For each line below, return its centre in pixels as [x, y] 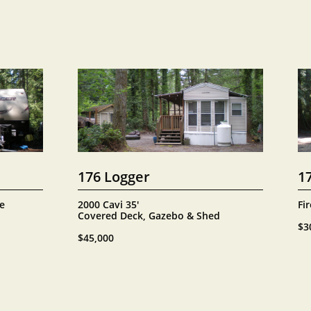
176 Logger [114, 176]
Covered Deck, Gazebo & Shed [149, 216]
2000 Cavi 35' [110, 204]
